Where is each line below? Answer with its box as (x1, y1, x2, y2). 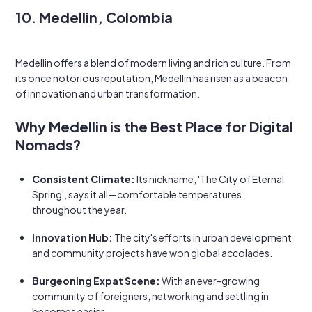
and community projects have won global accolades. (32, 247, 272, 259)
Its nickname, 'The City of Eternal (135, 173, 284, 185)
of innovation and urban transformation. (15, 87, 200, 100)
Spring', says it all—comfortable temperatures (32, 188, 242, 201)
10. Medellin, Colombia (15, 8, 173, 26)
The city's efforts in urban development (113, 231, 292, 244)
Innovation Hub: (32, 231, 113, 244)
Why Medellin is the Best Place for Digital (15, 118, 293, 135)
